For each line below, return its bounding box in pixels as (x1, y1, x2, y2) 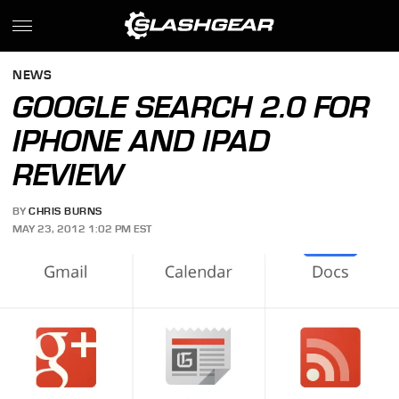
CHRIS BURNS (28, 205, 102, 218)
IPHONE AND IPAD (12, 123, 271, 159)
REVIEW (12, 157, 124, 192)
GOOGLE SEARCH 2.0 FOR (12, 89, 370, 125)
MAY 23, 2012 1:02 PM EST (12, 222, 152, 235)
